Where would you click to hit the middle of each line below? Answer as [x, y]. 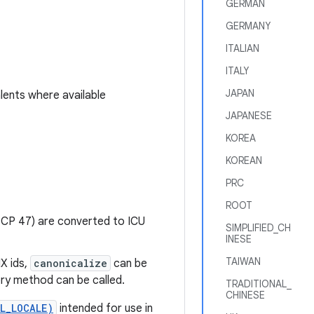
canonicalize [70, 263]
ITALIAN [243, 48]
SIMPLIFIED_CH [258, 228]
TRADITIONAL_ [259, 284]
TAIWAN [243, 261]
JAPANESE [249, 116]
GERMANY [248, 26]
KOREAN [244, 161]
